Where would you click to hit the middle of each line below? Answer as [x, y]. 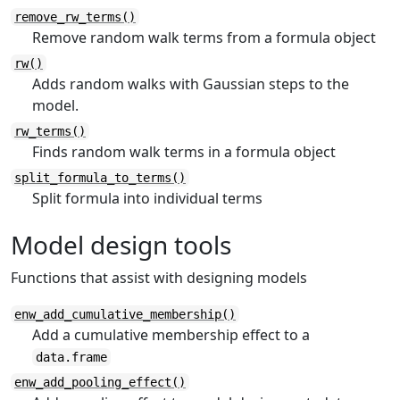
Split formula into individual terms [147, 198]
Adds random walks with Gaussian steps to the [191, 84]
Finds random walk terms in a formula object [184, 152]
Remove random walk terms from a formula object [204, 37]
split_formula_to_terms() [100, 178]
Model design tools [121, 245]
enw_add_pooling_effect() [100, 382]
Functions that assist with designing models [159, 278]
